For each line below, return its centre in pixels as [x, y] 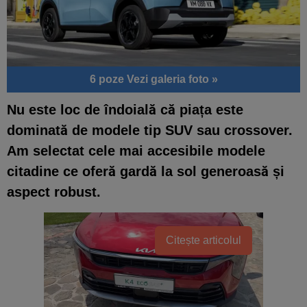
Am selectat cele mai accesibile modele [136, 150]
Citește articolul [204, 240]
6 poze [108, 79]
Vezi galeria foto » [172, 79]
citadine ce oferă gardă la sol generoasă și [146, 171]
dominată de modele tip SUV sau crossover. [150, 130]
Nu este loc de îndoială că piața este [125, 109]
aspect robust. [54, 192]
